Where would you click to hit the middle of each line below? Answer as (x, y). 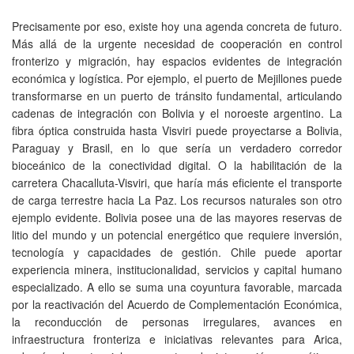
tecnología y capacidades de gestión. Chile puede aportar (177, 252)
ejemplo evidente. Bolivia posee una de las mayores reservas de (177, 217)
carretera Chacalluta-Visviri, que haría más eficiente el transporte (177, 182)
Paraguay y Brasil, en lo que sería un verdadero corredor (177, 147)
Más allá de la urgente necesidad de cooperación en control (177, 43)
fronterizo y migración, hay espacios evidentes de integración (177, 60)
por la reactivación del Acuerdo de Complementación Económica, (177, 304)
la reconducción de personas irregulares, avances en (177, 321)
